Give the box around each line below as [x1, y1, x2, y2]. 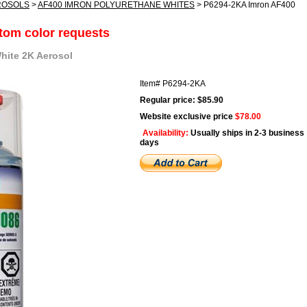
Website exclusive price [140, 111, 235, 121]
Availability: [143, 127, 191, 138]
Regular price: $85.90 [140, 95, 223, 105]
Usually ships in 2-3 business [191, 127, 304, 138]
